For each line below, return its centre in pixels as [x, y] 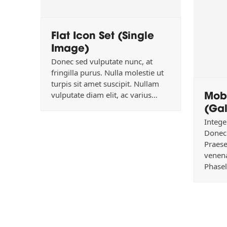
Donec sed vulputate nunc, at [102, 62]
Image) [70, 47]
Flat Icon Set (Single [102, 34]
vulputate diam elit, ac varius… [104, 95]
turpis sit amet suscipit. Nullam [105, 84]
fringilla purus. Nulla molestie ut [107, 73]
